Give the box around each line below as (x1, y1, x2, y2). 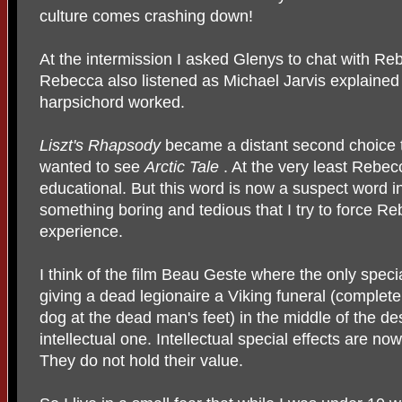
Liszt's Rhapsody (39, 135, 165, 154)
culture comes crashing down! (39, 6, 253, 25)
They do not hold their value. (39, 351, 243, 370)
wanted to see (39, 157, 144, 176)
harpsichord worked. (39, 92, 185, 111)
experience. (39, 222, 123, 240)
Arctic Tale (144, 157, 223, 176)
